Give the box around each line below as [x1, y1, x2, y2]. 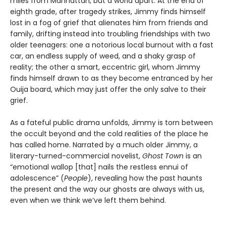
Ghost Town [142, 151, 184, 161]
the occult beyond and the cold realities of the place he [10, 129, 208, 139]
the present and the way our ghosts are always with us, [10, 184, 204, 195]
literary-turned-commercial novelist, [10, 151, 142, 161]
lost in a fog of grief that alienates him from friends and [10, 18, 208, 28]
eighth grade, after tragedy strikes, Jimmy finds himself [10, 7, 206, 17]
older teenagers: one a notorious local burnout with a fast [10, 40, 213, 50]
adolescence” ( [10, 173, 64, 184]
